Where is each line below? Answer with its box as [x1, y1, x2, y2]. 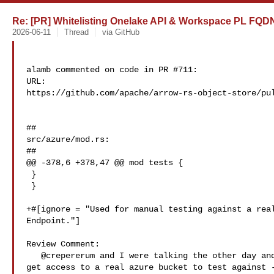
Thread [64, 28, 89, 37]
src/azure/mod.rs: [26, 135, 109, 144]
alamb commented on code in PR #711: [26, 65, 198, 75]
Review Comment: [26, 239, 100, 249]
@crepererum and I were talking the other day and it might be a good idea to [26, 251, 41, 261]
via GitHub [102, 28, 139, 37]
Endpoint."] [26, 216, 80, 226]
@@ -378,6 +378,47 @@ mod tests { [26, 158, 183, 168]
